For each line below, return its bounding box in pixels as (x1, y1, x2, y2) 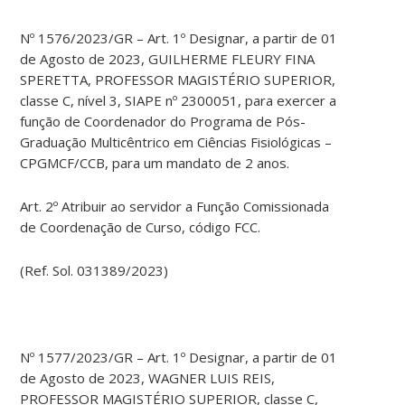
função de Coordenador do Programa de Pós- (20, 112, 306, 131)
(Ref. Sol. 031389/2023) (20, 261, 169, 280)
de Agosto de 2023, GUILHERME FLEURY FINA (20, 50, 316, 69)
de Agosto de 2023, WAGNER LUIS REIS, (20, 369, 276, 388)
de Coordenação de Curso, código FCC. (20, 218, 261, 237)
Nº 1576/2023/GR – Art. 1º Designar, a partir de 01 (20, 29, 338, 48)
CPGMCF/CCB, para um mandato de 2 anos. (20, 154, 290, 173)
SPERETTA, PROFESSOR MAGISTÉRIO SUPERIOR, (20, 71, 336, 89)
